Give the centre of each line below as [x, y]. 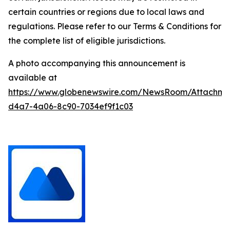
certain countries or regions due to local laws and [106, 12]
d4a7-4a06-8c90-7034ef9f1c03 [71, 106]
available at [33, 77]
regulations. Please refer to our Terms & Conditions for [115, 26]
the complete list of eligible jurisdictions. [87, 40]
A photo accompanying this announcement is [97, 63]
